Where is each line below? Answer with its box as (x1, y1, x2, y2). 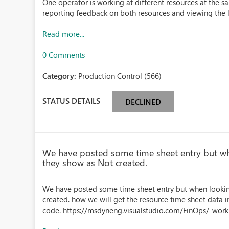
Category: (42, 71, 79, 81)
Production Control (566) (78, 71, 162, 81)
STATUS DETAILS (42, 95, 101, 106)
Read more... (42, 29, 85, 39)
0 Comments (42, 50, 85, 60)
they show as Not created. (42, 156, 148, 169)
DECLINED (125, 97, 162, 107)
